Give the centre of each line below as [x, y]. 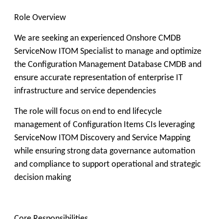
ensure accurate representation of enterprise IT [99, 78]
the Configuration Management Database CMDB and [108, 65]
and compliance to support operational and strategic [108, 164]
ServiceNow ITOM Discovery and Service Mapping [102, 138]
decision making [43, 178]
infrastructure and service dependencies [85, 91]
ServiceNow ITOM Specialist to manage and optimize [108, 52]
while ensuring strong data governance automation [105, 151]
